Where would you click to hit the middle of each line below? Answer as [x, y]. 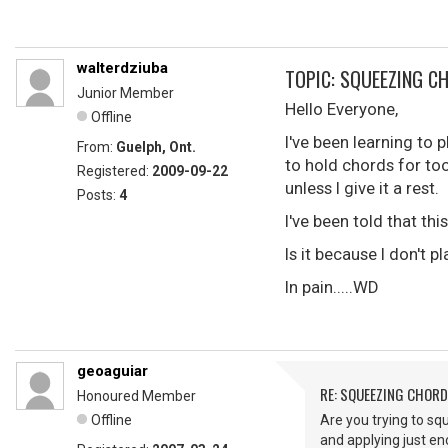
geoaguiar [112, 371]
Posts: [98, 195]
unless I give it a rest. [362, 188]
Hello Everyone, [341, 109]
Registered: [114, 171]
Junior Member [125, 93]
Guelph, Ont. [156, 147]
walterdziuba [122, 68]
